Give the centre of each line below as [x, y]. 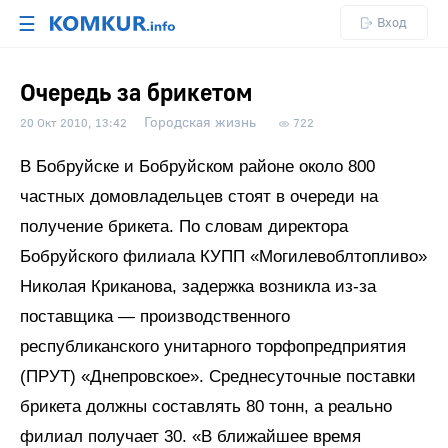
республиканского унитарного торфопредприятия [213, 346]
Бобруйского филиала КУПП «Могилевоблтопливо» [223, 256]
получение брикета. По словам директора [184, 226]
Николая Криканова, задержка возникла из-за [198, 286]
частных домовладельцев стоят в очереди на [199, 196]
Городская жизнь [200, 123]
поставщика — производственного [155, 316]
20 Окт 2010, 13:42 [73, 123]
